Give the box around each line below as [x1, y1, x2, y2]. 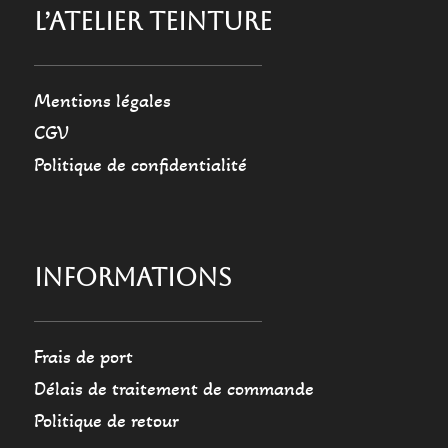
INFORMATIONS [33, 263, 232, 293]
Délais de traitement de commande [33, 377, 314, 402]
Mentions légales [33, 89, 171, 114]
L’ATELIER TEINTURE [33, 7, 272, 37]
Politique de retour [33, 409, 179, 434]
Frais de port [33, 345, 133, 370]
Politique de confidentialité [33, 153, 247, 178]
